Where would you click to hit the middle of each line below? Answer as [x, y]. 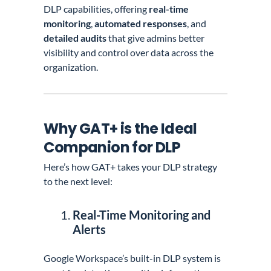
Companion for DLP [112, 147]
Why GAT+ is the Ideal [120, 128]
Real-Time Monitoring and [142, 214]
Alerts [90, 229]
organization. [71, 67]
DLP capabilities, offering [96, 8]
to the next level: [78, 181]
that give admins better [156, 38]
